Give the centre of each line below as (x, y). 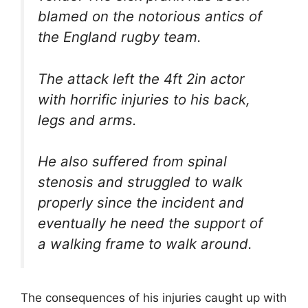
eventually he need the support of (150, 223)
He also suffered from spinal (132, 162)
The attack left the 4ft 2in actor (141, 78)
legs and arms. (87, 120)
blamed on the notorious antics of (150, 16)
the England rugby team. (120, 37)
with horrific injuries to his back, (144, 99)
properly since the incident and (141, 203)
